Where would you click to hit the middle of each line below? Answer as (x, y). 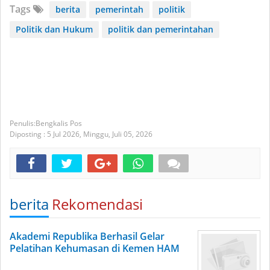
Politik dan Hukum (54, 29)
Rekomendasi (97, 204)
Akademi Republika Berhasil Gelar (87, 236)
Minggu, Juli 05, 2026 (118, 134)
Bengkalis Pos (59, 123)
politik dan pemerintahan (161, 29)
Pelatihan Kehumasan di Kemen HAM (95, 248)
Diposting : (28, 134)
